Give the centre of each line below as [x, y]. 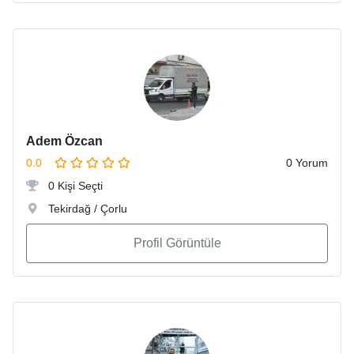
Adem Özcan [64, 141]
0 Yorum [307, 163]
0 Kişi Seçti [74, 186]
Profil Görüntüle [177, 243]
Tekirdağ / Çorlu [86, 209]
